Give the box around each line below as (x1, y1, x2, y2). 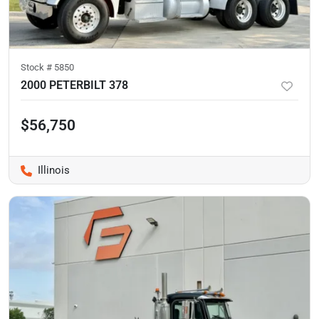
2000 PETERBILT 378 (21, 78, 128, 93)
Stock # (21, 62, 54, 73)
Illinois (38, 164, 70, 177)
